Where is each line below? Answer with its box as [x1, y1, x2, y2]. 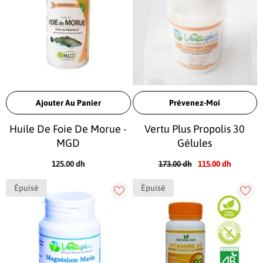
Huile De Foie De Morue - [9, 123, 127, 135]
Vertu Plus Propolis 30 [144, 123, 245, 135]
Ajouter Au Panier [35, 98, 101, 107]
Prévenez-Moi [169, 98, 221, 107]
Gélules [177, 137, 213, 149]
